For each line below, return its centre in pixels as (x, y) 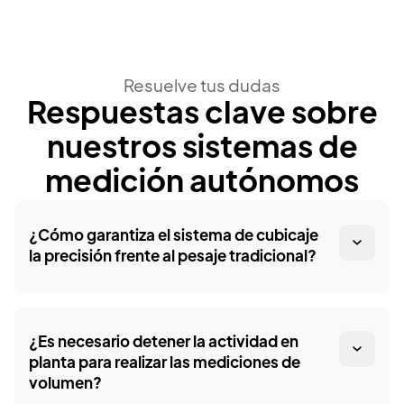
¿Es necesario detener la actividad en (164, 344)
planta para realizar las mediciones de (165, 364)
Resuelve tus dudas (202, 87)
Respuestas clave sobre (202, 116)
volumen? (65, 385)
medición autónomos (202, 184)
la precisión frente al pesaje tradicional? (173, 258)
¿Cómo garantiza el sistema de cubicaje (174, 237)
